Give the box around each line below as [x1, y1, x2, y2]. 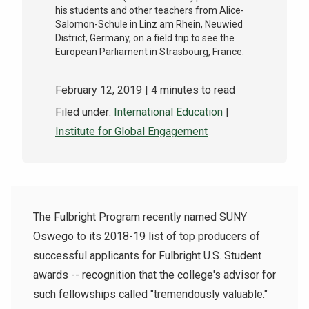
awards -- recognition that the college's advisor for [33, 268, 276, 282]
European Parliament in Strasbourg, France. [55, 46, 244, 58]
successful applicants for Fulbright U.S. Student [33, 249, 261, 263]
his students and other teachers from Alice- [55, 5, 244, 17]
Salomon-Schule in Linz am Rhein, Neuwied [55, 19, 243, 30]
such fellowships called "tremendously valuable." [33, 288, 268, 301]
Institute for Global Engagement [55, 125, 208, 139]
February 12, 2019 [55, 83, 142, 97]
